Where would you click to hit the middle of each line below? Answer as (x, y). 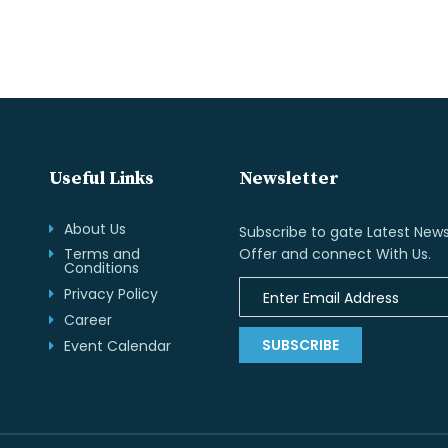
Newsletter (289, 178)
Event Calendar (117, 346)
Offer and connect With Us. (335, 254)
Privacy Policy (111, 294)
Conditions (101, 268)
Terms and (102, 254)
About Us (95, 229)
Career (88, 320)
